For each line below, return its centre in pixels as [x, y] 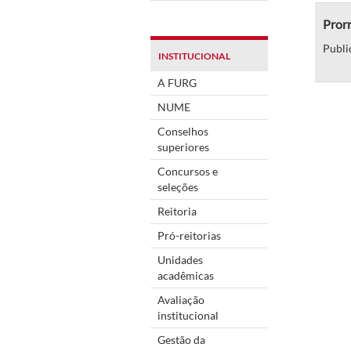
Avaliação [181, 299]
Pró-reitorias [189, 235]
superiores [183, 147]
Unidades [180, 259]
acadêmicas [186, 275]
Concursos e [188, 171]
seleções [178, 186]
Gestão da [181, 339]
